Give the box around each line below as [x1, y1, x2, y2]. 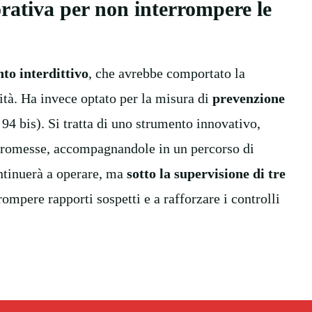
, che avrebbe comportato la [88, 65, 245, 81]
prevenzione [212, 90, 285, 106]
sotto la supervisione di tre [127, 165, 286, 181]
